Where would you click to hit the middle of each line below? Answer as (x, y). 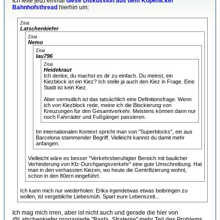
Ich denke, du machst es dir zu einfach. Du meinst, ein (108, 76)
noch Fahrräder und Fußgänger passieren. (95, 117)
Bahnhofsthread (35, 7)
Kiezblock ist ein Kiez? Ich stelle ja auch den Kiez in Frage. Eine (119, 82)
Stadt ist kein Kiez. (66, 87)
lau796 (44, 56)
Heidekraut (58, 70)
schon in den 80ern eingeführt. (64, 176)
